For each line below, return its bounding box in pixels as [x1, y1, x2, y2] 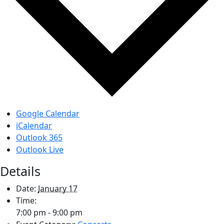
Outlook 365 [16, 131, 62, 143]
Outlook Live [16, 143, 63, 155]
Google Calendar [16, 107, 79, 119]
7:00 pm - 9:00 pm [16, 206, 82, 218]
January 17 [38, 182, 77, 194]
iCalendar [16, 119, 52, 131]
